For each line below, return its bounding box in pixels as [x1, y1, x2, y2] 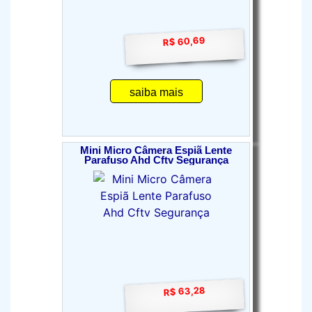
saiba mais [129, 86, 183, 98]
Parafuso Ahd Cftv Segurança [84, 155, 228, 166]
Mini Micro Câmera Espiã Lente [80, 145, 232, 156]
